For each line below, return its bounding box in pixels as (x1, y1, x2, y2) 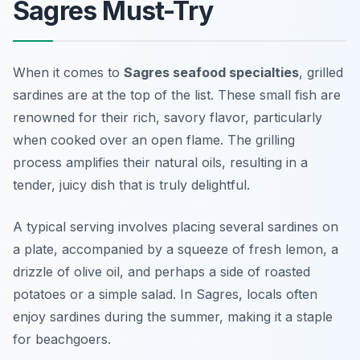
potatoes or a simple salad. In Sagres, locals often (13, 286, 317, 303)
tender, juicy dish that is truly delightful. (13, 177, 250, 194)
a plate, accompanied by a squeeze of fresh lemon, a (13, 241, 338, 258)
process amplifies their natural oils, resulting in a (13, 154, 308, 171)
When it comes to (13, 64, 124, 81)
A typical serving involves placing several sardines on (13, 219, 338, 235)
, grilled (299, 64, 343, 81)
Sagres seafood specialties (124, 64, 299, 81)
